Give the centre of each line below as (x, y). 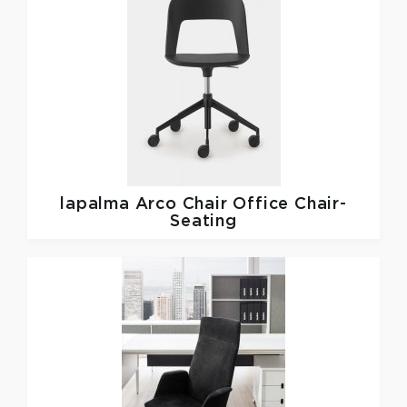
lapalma (98, 204)
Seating (203, 221)
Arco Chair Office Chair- (241, 204)
